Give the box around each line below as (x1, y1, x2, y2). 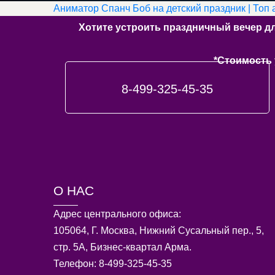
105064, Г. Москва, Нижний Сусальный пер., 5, (53, 225, 264, 236)
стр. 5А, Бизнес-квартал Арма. (53, 242, 192, 253)
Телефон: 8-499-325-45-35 (53, 258, 172, 269)
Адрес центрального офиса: (53, 209, 181, 220)
